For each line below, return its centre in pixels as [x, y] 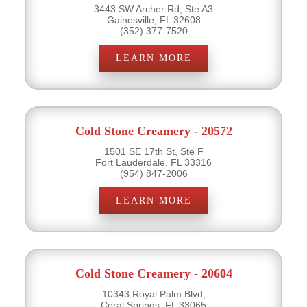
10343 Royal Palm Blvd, [153, 294]
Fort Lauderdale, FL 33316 [153, 162]
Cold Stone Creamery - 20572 [153, 131]
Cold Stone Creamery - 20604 [153, 273]
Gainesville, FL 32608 [153, 20]
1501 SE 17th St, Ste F [153, 151]
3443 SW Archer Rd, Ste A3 [153, 9]
